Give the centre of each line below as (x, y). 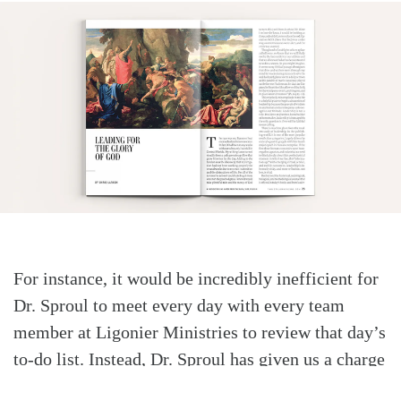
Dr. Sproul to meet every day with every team (179, 305)
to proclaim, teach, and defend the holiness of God (196, 385)
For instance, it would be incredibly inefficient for (196, 278)
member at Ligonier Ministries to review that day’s (200, 332)
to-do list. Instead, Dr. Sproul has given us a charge (199, 358)
